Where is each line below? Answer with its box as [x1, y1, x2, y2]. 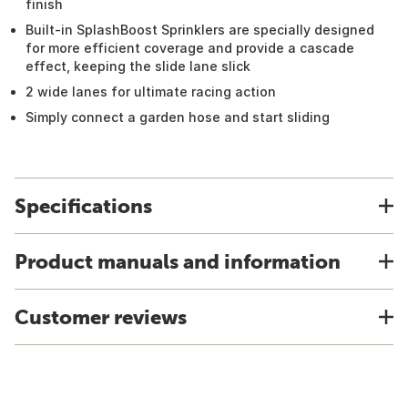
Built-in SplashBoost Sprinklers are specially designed [25, 22, 374, 37]
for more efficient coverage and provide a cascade [25, 40, 354, 56]
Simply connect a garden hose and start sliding [25, 109, 330, 125]
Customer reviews [15, 305, 187, 329]
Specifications [15, 194, 152, 218]
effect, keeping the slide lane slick [25, 58, 250, 74]
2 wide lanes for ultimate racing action [25, 84, 276, 99]
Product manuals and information [15, 250, 341, 273]
